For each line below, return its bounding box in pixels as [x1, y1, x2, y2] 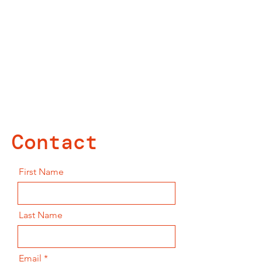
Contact [12, 129, 98, 156]
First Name [19, 166, 64, 177]
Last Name [19, 209, 63, 220]
